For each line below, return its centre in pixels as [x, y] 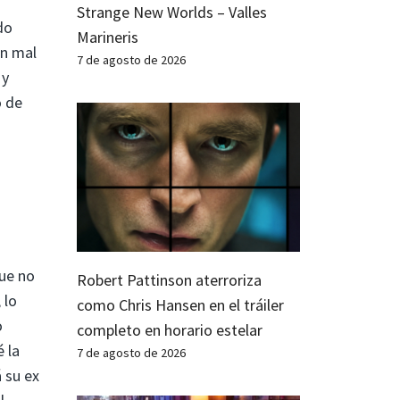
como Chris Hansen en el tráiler [180, 304]
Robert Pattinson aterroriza [169, 279]
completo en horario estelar [170, 329]
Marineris [108, 37]
